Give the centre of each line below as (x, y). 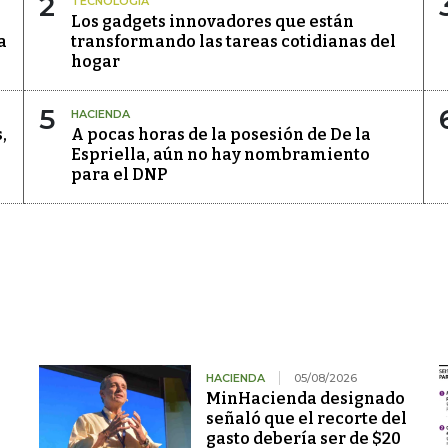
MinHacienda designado (305, 399)
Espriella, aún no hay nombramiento (220, 155)
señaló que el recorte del (306, 419)
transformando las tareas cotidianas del (233, 42)
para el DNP (119, 175)
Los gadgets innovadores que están (212, 22)
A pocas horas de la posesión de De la (221, 135)
